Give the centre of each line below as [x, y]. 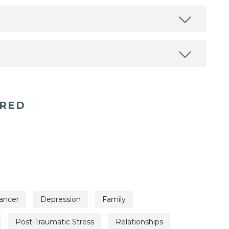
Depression [61, 200]
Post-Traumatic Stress [55, 222]
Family [114, 200]
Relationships [139, 222]
